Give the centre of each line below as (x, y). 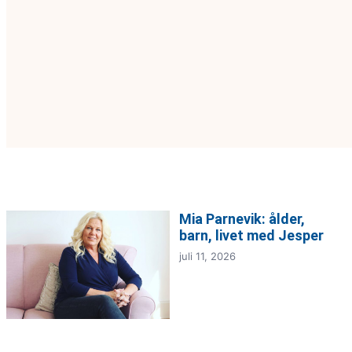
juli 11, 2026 (207, 256)
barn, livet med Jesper (251, 235)
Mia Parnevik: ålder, (242, 218)
